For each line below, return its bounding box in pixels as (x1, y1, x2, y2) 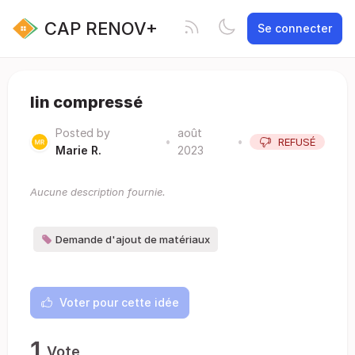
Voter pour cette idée (59, 296, 179, 309)
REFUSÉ (278, 136, 315, 148)
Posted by (55, 126, 110, 139)
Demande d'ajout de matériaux (55, 233, 210, 246)
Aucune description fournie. (30, 185, 166, 198)
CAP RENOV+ (44, 17, 158, 39)
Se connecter (258, 21, 332, 35)
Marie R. (55, 143, 101, 157)
